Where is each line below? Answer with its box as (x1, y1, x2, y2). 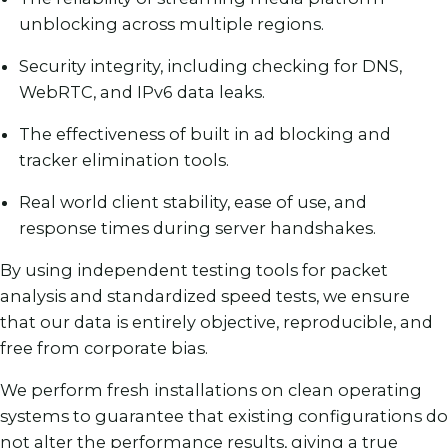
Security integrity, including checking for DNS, (19, 56, 403, 77)
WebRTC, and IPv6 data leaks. (19, 82, 266, 103)
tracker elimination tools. (19, 150, 230, 171)
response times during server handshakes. (19, 218, 377, 239)
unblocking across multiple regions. (19, 14, 325, 35)
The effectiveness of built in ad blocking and (19, 124, 392, 145)
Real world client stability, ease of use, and (19, 192, 368, 213)
